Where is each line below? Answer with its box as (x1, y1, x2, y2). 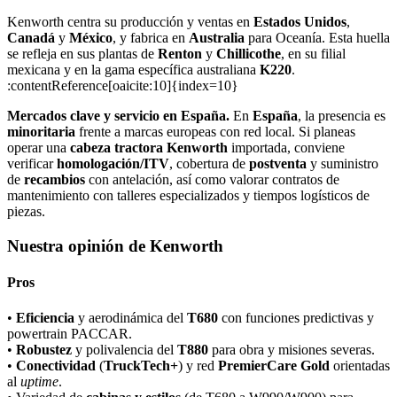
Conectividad (16, 357, 96, 373)
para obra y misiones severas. (208, 341, 375, 357)
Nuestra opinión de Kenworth (7, 237, 223, 256)
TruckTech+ (104, 357, 178, 373)
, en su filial (281, 46, 346, 62)
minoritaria (7, 124, 75, 140)
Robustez (16, 341, 72, 357)
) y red (178, 357, 218, 373)
